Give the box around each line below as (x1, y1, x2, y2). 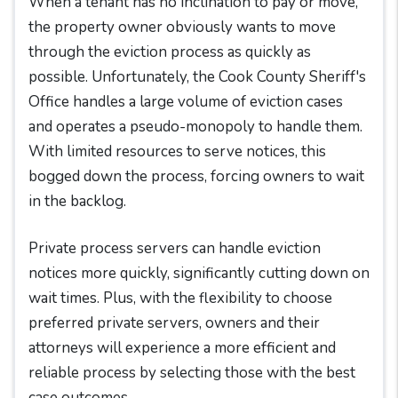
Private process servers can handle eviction (28, 238, 321, 259)
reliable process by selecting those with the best (28, 362, 355, 383)
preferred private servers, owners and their (28, 313, 320, 333)
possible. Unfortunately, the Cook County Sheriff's (28, 67, 366, 87)
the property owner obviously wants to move (28, 17, 336, 37)
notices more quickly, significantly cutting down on (28, 263, 370, 283)
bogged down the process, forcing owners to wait (28, 166, 364, 187)
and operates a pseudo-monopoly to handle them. (28, 116, 362, 137)
